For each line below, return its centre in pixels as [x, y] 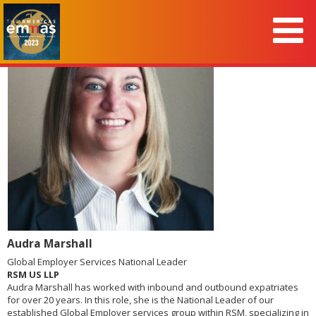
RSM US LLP [33, 274]
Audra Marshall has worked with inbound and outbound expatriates [153, 287]
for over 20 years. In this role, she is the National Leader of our [140, 300]
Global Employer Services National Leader [97, 262]
